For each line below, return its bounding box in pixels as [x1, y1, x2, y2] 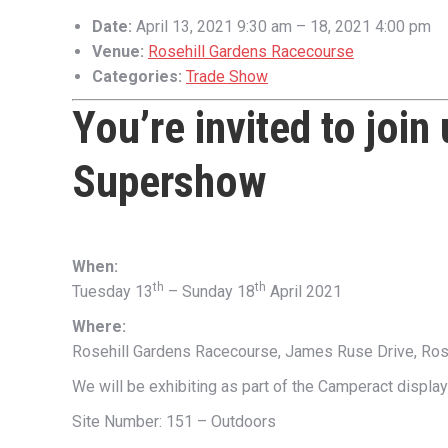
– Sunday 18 [164, 282, 255, 301]
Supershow [72, 156, 266, 208]
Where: [72, 317, 126, 336]
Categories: [92, 67, 182, 86]
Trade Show [186, 67, 268, 86]
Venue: [92, 42, 144, 61]
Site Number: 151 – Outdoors [72, 412, 276, 431]
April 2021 [266, 282, 342, 301]
